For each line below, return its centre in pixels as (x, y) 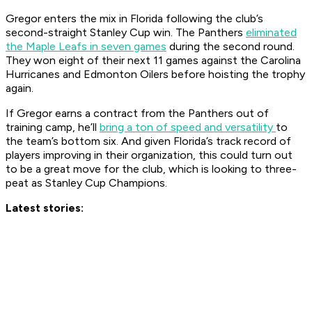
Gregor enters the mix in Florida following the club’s (134, 19)
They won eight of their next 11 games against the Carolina (153, 61)
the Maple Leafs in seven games (86, 47)
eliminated (271, 33)
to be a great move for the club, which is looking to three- (151, 169)
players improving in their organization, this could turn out (149, 155)
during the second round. (231, 47)
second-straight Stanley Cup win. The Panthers (126, 33)
